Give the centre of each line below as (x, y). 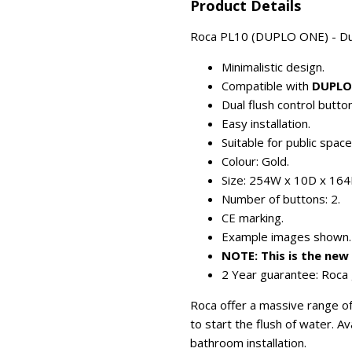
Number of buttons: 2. (281, 199)
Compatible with (267, 86)
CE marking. (253, 218)
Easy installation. (266, 123)
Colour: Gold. (255, 161)
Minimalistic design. (273, 67)
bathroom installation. (248, 343)
